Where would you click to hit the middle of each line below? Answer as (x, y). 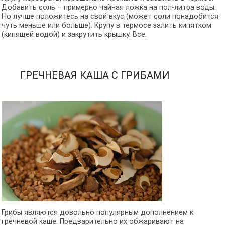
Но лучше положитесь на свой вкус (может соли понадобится (110, 17)
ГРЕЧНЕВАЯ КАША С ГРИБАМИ (95, 75)
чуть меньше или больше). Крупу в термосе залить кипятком (106, 26)
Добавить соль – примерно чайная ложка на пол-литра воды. (108, 8)
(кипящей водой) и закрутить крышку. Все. (74, 35)
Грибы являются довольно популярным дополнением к (97, 213)
